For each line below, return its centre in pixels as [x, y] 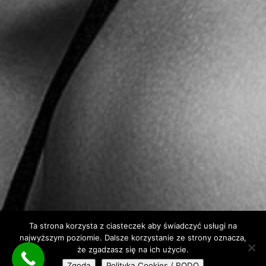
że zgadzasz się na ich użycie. [133, 249]
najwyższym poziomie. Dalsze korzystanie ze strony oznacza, [133, 237]
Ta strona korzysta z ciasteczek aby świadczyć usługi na [133, 226]
